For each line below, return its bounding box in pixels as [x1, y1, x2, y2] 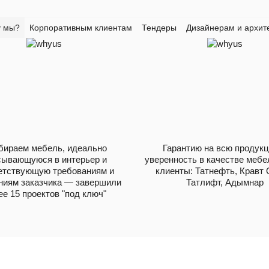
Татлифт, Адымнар [186, 177, 264, 187]
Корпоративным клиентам [29, 22, 132, 32]
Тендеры [141, 22, 177, 32]
